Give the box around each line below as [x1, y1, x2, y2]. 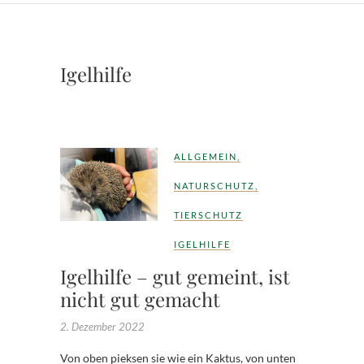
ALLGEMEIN [174, 150, 237, 162]
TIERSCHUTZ [174, 209, 243, 220]
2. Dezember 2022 [60, 319, 145, 333]
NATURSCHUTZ [174, 180, 255, 191]
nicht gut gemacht [60, 285, 220, 312]
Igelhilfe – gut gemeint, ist [60, 262, 290, 289]
